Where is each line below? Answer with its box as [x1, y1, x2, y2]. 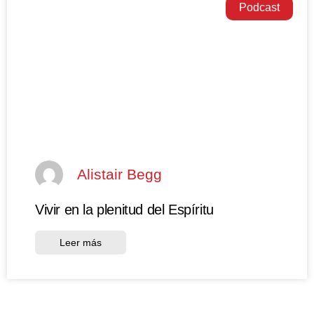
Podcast [238, 1, 280, 14]
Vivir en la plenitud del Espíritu [35, 201, 214, 217]
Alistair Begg [77, 166, 162, 183]
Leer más [60, 236, 102, 248]
